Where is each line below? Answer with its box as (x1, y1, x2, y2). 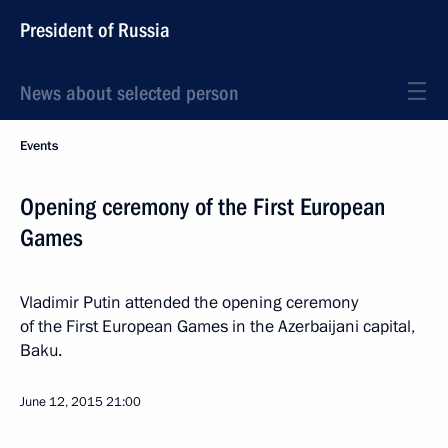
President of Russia (20, 18, 170, 42)
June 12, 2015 (20, 393, 103, 411)
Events (20, 137, 58, 155)
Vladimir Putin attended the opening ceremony (20, 291, 358, 314)
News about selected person (20, 81, 239, 105)
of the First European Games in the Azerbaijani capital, (20, 315, 415, 338)
